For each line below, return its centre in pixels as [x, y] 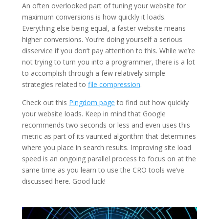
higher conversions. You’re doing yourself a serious [102, 40]
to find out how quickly [152, 103]
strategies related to [55, 85]
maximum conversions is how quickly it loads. [94, 17]
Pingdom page [92, 103]
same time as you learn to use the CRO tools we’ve [103, 170]
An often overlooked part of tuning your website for [104, 6]
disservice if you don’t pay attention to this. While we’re [108, 51]
